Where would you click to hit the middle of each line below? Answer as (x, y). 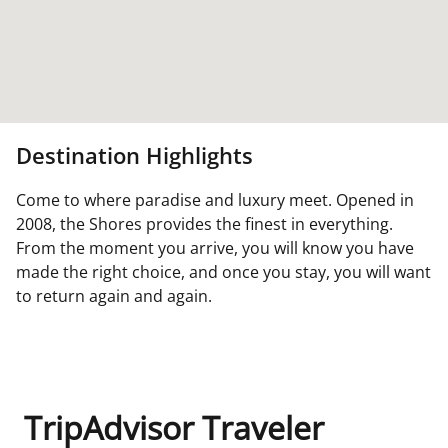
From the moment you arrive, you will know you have (215, 248)
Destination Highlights (134, 155)
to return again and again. (114, 296)
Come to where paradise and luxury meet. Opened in (215, 200)
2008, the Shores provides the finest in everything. (204, 224)
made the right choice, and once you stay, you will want (223, 272)
